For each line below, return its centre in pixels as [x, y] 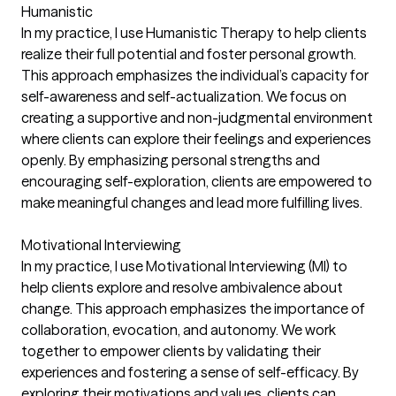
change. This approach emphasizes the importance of [193, 308]
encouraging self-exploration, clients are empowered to [197, 181]
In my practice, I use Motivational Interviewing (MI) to [184, 266]
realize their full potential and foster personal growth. [189, 53]
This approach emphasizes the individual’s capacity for [195, 75]
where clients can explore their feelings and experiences [196, 138]
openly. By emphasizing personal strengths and [171, 160]
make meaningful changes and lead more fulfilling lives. [192, 202]
